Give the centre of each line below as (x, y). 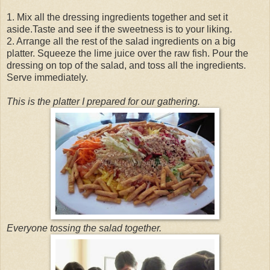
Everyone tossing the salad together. (84, 228)
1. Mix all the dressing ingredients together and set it (117, 17)
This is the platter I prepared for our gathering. (103, 101)
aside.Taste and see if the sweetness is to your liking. (119, 29)
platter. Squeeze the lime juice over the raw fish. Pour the (127, 53)
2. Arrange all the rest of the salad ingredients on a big (121, 41)
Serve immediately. (47, 77)
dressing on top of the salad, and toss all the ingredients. (126, 65)
